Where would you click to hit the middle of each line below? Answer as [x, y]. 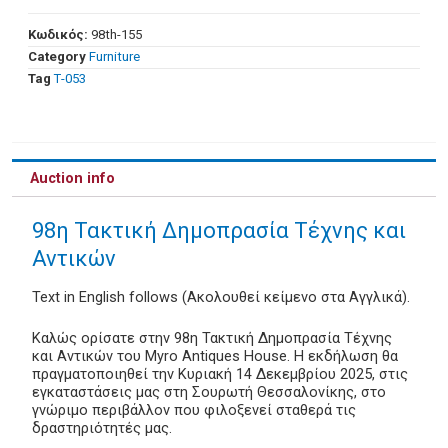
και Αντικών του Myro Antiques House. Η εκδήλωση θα [215, 356]
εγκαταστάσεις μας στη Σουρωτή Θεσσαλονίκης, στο [209, 392]
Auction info [72, 177]
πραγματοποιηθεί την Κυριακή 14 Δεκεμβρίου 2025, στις [220, 374]
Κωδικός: [58, 35]
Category [57, 57]
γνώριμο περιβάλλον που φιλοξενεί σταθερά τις [194, 410]
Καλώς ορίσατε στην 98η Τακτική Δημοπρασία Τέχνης [212, 338]
